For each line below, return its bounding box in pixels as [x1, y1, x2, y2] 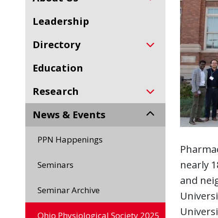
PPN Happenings [42, 134, 103, 145]
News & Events [41, 108, 106, 121]
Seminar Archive [42, 184, 100, 196]
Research [39, 85, 79, 98]
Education [38, 61, 83, 74]
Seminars [42, 159, 73, 170]
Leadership [38, 15, 89, 28]
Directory [40, 38, 80, 51]
